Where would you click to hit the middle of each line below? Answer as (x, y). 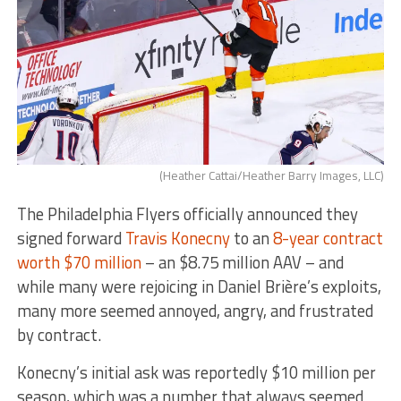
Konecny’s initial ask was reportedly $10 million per (196, 373)
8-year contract (328, 239)
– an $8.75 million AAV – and (242, 263)
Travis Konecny (177, 239)
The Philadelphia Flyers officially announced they (187, 214)
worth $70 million (79, 263)
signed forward (71, 239)
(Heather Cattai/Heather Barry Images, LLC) (272, 176)
